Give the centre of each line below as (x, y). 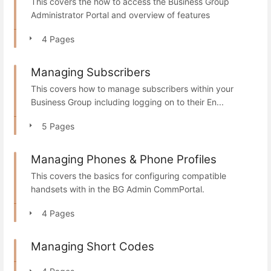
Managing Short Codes (93, 246)
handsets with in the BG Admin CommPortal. (118, 189)
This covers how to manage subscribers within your (132, 88)
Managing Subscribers (91, 72)
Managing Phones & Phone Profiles (124, 159)
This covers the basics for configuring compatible (129, 175)
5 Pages (58, 126)
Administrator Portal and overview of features (120, 15)
